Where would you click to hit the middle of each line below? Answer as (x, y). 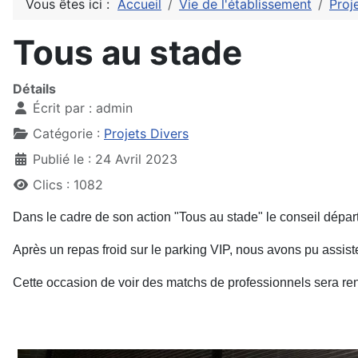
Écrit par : (62, 108)
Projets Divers (146, 133)
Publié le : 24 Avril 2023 (105, 159)
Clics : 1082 (68, 185)
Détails (34, 89)
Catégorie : (66, 133)
